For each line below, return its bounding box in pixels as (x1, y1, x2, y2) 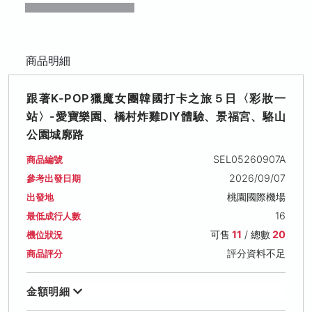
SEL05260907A (212, 153, 286, 165)
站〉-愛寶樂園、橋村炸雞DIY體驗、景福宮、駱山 (26, 109, 286, 123)
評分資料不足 (226, 247, 286, 259)
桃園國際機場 (226, 190, 286, 203)
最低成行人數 (26, 210, 81, 221)
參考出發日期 (26, 173, 81, 184)
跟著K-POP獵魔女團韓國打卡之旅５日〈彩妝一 (26, 91, 286, 105)
